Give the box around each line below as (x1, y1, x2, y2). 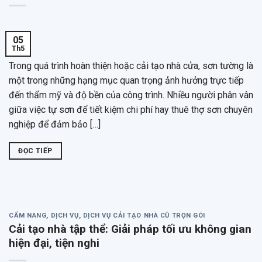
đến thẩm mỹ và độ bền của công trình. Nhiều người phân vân (9, 89, 253, 101)
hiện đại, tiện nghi (9, 236, 99, 250)
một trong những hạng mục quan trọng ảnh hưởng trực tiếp (9, 74, 244, 86)
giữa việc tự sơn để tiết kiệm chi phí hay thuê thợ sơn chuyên (9, 104, 253, 115)
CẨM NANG (9, 211, 47, 219)
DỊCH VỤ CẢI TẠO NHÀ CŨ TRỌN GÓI (82, 211, 206, 219)
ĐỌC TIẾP (18, 146, 53, 155)
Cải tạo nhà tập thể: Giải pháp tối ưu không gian (9, 222, 251, 236)
